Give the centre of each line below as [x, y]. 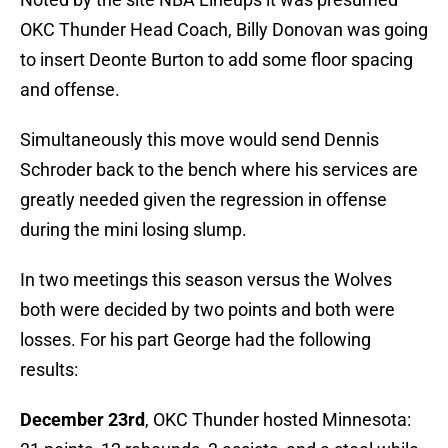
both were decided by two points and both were [207, 310]
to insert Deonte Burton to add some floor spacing [216, 60]
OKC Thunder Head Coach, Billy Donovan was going [224, 30]
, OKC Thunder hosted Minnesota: [278, 420]
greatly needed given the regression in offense [203, 200]
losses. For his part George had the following [195, 340]
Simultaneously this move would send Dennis [199, 140]
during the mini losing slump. [133, 230]
